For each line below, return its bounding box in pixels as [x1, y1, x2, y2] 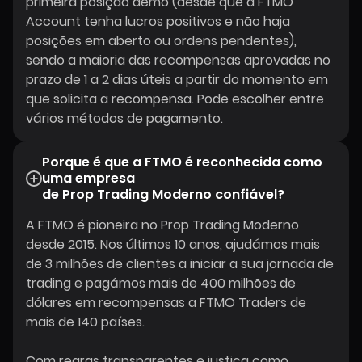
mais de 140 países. [26, 313, 145, 331]
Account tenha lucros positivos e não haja [26, 12, 290, 31]
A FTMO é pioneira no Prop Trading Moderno [26, 216, 299, 234]
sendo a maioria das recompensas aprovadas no [26, 51, 330, 69]
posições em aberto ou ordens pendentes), [26, 32, 297, 50]
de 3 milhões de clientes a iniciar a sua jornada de [26, 255, 334, 273]
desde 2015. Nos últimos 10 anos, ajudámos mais [26, 235, 320, 254]
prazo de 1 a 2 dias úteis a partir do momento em [26, 70, 328, 89]
